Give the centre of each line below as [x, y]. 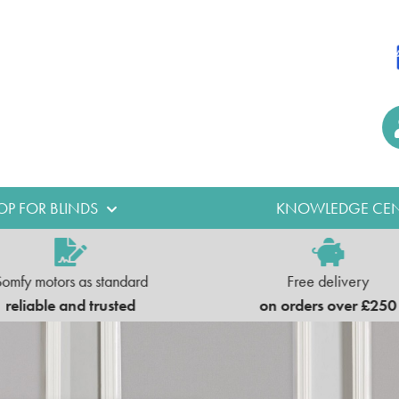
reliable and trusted [71, 305]
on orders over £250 [328, 305]
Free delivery [328, 281]
